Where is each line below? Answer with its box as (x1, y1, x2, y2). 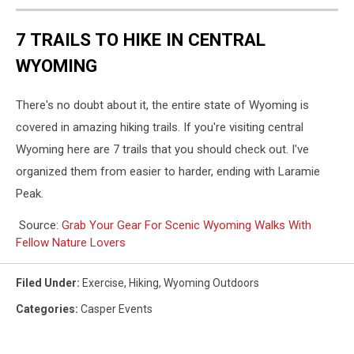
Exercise (82, 277, 124, 290)
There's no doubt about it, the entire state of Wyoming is (16, 98, 309, 113)
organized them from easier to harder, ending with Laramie (16, 164, 320, 179)
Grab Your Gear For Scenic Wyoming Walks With (62, 218, 311, 233)
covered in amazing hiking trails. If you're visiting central (16, 120, 303, 135)
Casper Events (81, 303, 153, 316)
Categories (16, 303, 75, 316)
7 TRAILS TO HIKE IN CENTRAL (16, 29, 265, 51)
